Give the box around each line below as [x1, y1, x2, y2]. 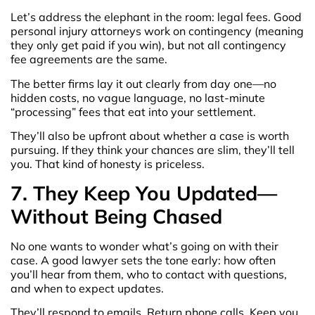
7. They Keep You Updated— [11, 180, 277, 205]
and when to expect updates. [11, 281, 164, 295]
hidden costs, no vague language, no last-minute [11, 90, 265, 105]
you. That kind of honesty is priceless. [11, 157, 205, 172]
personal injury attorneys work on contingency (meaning [11, 24, 304, 39]
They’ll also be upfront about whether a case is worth [11, 129, 289, 143]
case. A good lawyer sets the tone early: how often [11, 252, 276, 267]
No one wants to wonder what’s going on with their [11, 238, 278, 253]
